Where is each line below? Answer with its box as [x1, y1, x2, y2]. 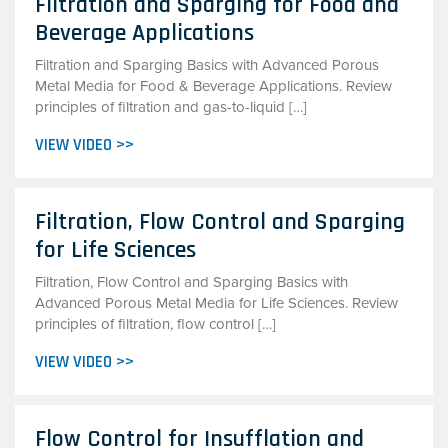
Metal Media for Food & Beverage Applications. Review [35, 77, 392, 95]
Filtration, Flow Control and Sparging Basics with [35, 273, 348, 291]
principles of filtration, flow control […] [35, 315, 276, 333]
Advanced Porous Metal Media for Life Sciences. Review [35, 294, 398, 312]
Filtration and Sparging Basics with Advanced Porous [35, 56, 379, 74]
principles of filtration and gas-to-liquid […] [35, 98, 307, 116]
